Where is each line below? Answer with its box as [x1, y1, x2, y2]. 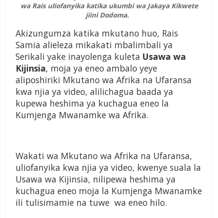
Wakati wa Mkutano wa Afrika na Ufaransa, [16, 150, 192, 162]
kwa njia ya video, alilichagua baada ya [16, 86, 173, 98]
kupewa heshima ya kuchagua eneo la [16, 97, 169, 109]
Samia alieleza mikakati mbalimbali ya [16, 39, 173, 51]
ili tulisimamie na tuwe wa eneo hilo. [16, 197, 167, 209]
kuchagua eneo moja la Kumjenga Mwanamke [16, 185, 202, 197]
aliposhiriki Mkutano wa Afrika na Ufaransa [16, 74, 192, 86]
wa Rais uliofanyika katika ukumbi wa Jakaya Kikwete [20, 1, 198, 11]
